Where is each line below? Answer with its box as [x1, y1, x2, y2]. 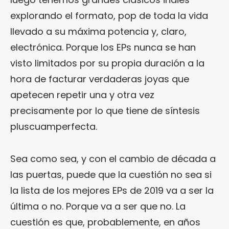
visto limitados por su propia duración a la [10, 57, 204, 70]
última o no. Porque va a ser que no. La [10, 200, 186, 213]
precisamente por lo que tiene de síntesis [10, 104, 200, 118]
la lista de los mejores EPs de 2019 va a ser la [10, 184, 214, 197]
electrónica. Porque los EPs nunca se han [10, 41, 196, 54]
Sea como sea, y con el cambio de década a [10, 152, 216, 166]
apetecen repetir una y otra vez [10, 88, 154, 102]
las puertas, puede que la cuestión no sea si [10, 168, 212, 181]
